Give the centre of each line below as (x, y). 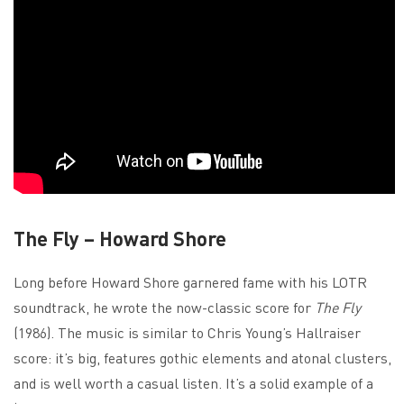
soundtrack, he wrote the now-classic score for (164, 307)
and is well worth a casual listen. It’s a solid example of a (193, 383)
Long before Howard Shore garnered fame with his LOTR (190, 282)
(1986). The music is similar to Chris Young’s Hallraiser (187, 332)
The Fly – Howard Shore (120, 238)
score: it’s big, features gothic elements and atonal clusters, (202, 358)
